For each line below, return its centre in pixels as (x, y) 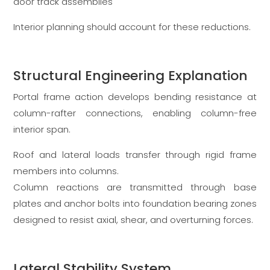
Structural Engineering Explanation (131, 76)
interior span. (42, 130)
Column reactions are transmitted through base (135, 187)
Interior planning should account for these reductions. (132, 27)
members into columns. (66, 171)
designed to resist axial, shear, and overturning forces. (133, 220)
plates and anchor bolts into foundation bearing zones (135, 204)
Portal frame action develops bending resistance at (135, 97)
